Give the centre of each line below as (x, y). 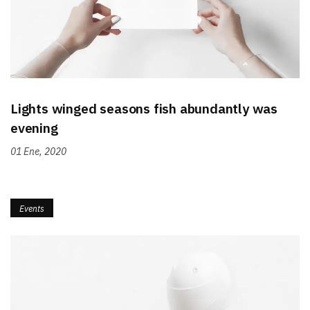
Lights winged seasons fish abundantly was (144, 109)
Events (32, 208)
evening (34, 128)
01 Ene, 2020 (38, 151)
